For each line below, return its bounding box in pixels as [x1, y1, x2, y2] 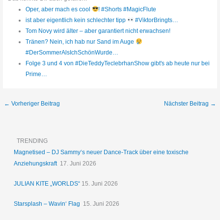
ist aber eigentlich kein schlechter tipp [25, 16, 127, 24]
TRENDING [17, 137, 48, 145]
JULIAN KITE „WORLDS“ [14, 180, 81, 188]
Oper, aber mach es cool [25, 5, 92, 13]
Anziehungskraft [14, 160, 59, 167]
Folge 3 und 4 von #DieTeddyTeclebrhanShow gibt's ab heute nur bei [25, 59, 210, 67]
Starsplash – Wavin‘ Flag [14, 200, 82, 207]
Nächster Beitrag [164, 100, 210, 108]
